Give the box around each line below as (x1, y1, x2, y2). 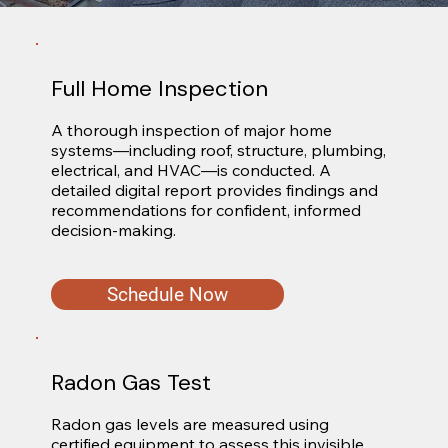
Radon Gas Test (50, 367, 211, 397)
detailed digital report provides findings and (50, 179, 378, 200)
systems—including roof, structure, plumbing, (50, 139, 386, 160)
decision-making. (50, 219, 176, 240)
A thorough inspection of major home (50, 119, 332, 140)
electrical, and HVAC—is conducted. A (50, 159, 331, 180)
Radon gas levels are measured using (50, 413, 329, 434)
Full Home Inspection (50, 73, 268, 103)
